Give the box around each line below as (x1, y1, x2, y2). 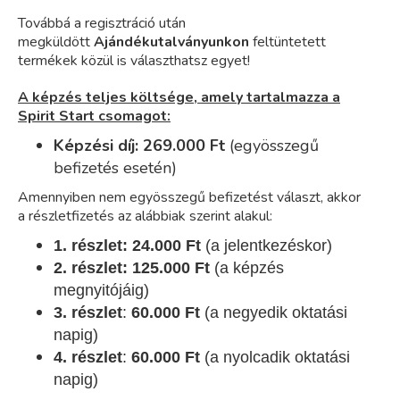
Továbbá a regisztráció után (18, 13, 186, 34)
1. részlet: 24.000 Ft (54, 237, 205, 255)
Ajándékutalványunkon (94, 32, 249, 53)
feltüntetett (249, 32, 326, 53)
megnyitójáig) (54, 281, 149, 300)
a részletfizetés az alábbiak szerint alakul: (18, 206, 272, 227)
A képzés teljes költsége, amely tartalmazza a (18, 87, 340, 108)
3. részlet (54, 304, 122, 322)
